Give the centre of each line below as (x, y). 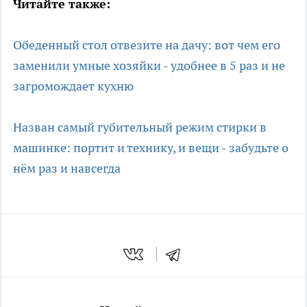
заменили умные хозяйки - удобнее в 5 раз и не (149, 65)
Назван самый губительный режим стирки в (140, 127)
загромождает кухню (73, 86)
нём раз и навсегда (67, 168)
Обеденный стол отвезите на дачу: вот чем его (147, 45)
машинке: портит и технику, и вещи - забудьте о (151, 147)
